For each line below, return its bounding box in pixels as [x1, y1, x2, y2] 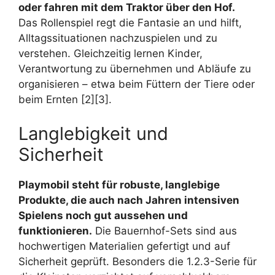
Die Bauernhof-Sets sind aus [92, 224, 237, 237]
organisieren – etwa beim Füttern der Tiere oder [18, 78, 255, 91]
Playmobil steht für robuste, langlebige [18, 178, 220, 191]
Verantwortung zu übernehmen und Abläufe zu [18, 63, 251, 76]
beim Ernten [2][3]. [18, 93, 112, 106]
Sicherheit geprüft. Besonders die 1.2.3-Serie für [18, 255, 257, 268]
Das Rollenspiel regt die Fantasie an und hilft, [18, 17, 242, 29]
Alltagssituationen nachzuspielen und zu [18, 32, 217, 45]
